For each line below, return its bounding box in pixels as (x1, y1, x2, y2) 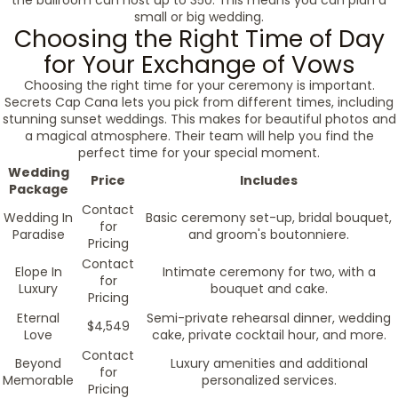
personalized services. (201, 371, 337, 389)
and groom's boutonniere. (188, 226, 349, 243)
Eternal (17, 309, 60, 327)
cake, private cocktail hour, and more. (151, 326, 386, 344)
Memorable (3, 371, 74, 389)
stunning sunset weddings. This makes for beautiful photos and (2, 110, 396, 128)
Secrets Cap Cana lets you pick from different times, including (4, 93, 394, 111)
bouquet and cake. (210, 280, 328, 298)
